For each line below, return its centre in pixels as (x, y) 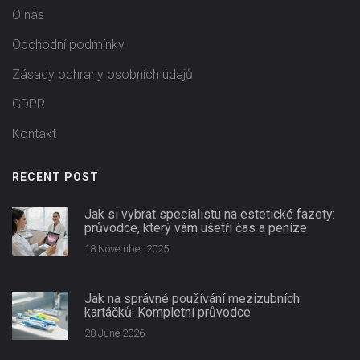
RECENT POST (55, 177)
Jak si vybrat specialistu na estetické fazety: (210, 215)
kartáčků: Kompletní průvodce (168, 313)
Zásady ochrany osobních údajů (102, 75)
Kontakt (34, 134)
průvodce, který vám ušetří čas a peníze (196, 228)
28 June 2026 (115, 333)
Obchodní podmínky (68, 45)
